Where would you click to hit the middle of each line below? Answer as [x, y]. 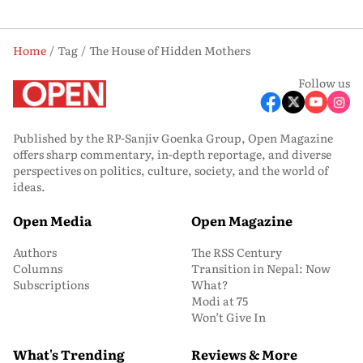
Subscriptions [51, 284]
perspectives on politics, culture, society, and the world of [171, 170]
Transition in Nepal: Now [261, 268]
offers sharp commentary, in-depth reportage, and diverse [172, 154]
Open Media [52, 220]
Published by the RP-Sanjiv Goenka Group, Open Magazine [173, 138]
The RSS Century [237, 252]
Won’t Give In [228, 317]
